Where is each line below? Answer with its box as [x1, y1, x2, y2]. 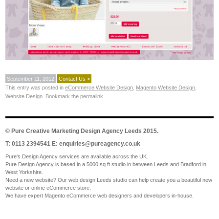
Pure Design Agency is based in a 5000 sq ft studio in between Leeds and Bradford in [5, 161, 206, 167]
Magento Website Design [136, 84, 195, 90]
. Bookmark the [43, 93, 80, 99]
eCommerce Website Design [65, 84, 133, 90]
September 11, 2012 [7, 75, 54, 82]
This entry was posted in [5, 84, 65, 90]
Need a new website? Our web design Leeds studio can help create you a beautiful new [5, 176, 212, 183]
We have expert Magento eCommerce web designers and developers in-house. [5, 192, 194, 198]
